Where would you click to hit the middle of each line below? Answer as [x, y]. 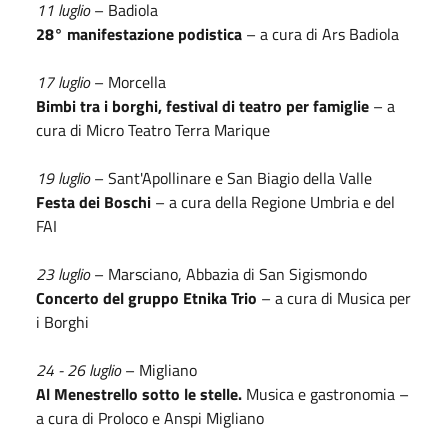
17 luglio [63, 81]
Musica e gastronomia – [327, 393]
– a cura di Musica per [334, 297]
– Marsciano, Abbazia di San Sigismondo [230, 273]
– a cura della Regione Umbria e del [273, 201]
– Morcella [128, 81]
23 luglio [63, 273]
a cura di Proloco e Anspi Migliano [150, 417]
